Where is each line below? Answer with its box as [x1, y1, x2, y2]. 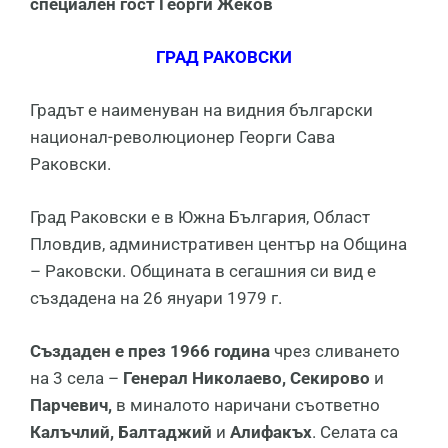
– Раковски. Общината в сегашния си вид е [30, 261, 376, 282]
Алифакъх [226, 422, 312, 443]
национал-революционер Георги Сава [30, 127, 335, 148]
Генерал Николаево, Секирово [123, 368, 370, 389]
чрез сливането [270, 341, 400, 362]
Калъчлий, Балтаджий [30, 422, 216, 443]
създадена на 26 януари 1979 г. [30, 288, 282, 309]
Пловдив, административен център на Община [30, 234, 407, 255]
